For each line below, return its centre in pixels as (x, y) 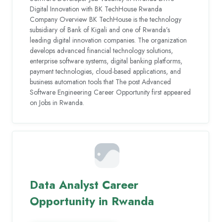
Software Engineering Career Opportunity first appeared (111, 92)
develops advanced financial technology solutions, (102, 50)
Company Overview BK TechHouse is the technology (106, 19)
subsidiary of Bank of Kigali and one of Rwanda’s (100, 29)
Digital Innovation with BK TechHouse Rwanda (96, 9)
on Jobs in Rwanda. (57, 102)
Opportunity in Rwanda (92, 201)
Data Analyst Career (84, 185)
